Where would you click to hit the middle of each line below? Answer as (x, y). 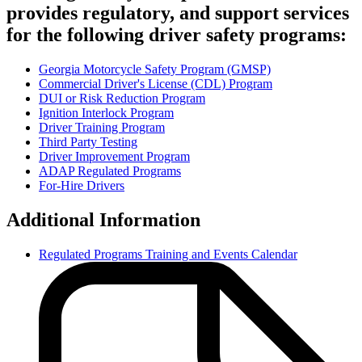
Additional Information (103, 219)
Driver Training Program (102, 127)
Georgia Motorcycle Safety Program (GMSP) (155, 69)
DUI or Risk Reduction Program (122, 98)
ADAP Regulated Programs (110, 170)
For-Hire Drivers (82, 185)
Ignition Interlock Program (106, 112)
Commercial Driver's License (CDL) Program (156, 83)
